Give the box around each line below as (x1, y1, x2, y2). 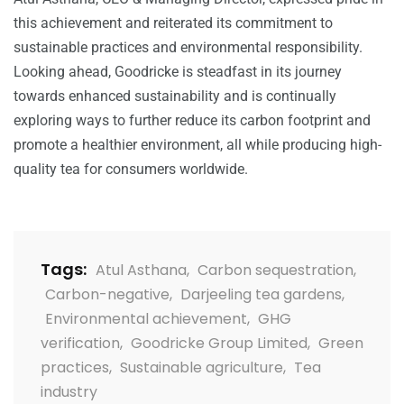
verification (41, 332, 120, 353)
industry (41, 381, 97, 402)
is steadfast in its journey (179, 62, 342, 80)
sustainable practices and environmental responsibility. (14, 38, 363, 56)
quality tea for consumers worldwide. (14, 160, 248, 178)
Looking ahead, (14, 62, 115, 80)
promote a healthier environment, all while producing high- (14, 135, 381, 153)
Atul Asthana (96, 259, 187, 280)
